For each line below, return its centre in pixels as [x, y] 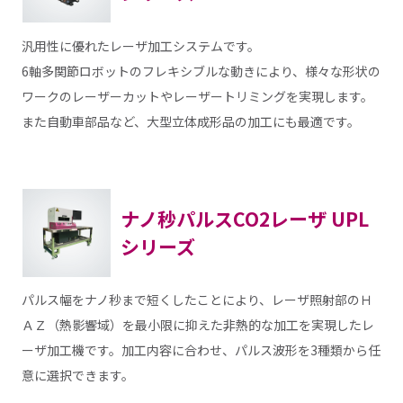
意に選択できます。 [77, 376]
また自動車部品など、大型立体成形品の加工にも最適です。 [190, 121]
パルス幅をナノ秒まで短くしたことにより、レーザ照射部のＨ [197, 300]
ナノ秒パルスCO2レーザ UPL [244, 218]
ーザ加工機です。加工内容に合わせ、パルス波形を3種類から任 [201, 350]
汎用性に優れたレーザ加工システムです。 [140, 45]
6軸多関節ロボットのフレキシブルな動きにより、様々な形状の [201, 71]
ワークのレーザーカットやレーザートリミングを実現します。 [197, 96]
